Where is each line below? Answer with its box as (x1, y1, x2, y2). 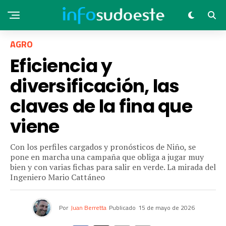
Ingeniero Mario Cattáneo (10, 172, 105, 183)
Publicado (108, 203, 136, 212)
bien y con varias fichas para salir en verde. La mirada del (10, 161, 216, 173)
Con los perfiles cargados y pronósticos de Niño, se (10, 141, 196, 152)
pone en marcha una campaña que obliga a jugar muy (10, 151, 204, 162)
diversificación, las (10, 73, 180, 99)
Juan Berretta (70, 203, 106, 212)
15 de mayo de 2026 (138, 203, 195, 212)
